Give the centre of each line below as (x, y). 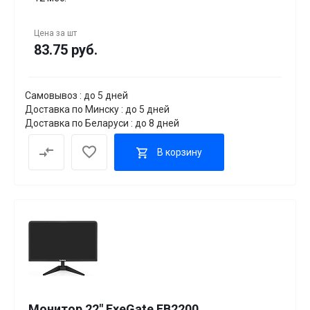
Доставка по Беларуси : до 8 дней (102, 124)
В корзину (180, 152)
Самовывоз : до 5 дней (76, 96)
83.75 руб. (66, 50)
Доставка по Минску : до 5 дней (97, 110)
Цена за (51, 34)
